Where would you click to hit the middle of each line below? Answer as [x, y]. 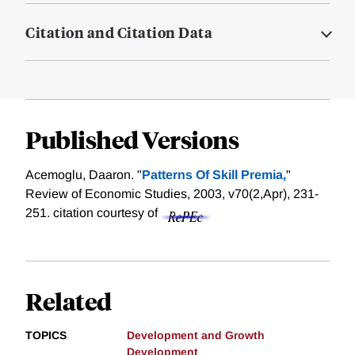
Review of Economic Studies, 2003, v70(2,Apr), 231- [172, 194]
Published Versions [132, 139]
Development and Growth [196, 336]
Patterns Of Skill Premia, [214, 175]
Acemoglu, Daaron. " [84, 175]
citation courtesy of [107, 213]
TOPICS [46, 336]
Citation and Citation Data [119, 32]
